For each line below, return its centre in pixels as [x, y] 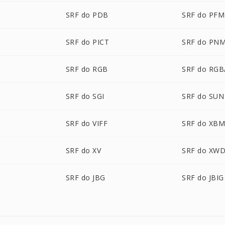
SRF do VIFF [87, 123]
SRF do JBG [85, 178]
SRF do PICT [87, 42]
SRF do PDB [87, 15]
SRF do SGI [85, 96]
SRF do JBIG [203, 178]
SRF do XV [83, 150]
